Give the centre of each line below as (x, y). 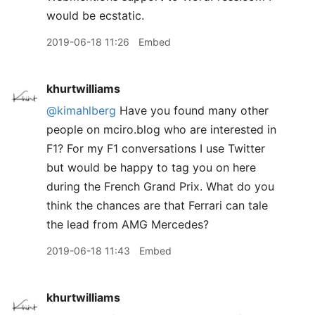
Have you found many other (192, 110)
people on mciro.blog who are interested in (161, 129)
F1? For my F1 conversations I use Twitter (156, 148)
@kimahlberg (81, 110)
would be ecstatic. (95, 15)
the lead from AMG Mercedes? (128, 224)
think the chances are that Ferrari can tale (157, 205)
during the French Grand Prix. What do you (160, 186)
